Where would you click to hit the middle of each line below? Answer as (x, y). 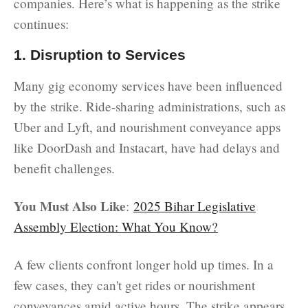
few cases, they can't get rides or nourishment (134, 285)
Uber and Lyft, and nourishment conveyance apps (147, 126)
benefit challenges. (64, 168)
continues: (41, 23)
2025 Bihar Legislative (195, 206)
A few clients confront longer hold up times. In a (144, 264)
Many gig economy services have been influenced (148, 85)
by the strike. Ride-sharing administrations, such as (150, 106)
